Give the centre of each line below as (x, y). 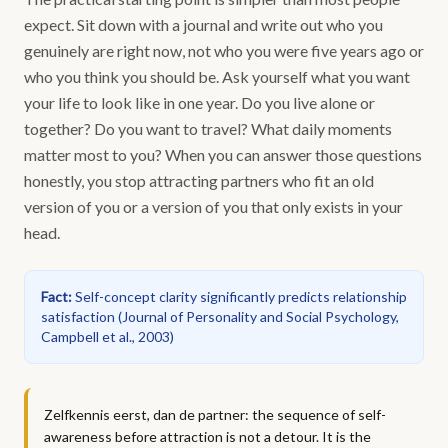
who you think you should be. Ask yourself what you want (217, 76)
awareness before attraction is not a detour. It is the (207, 436)
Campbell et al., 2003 (105, 336)
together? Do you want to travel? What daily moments (208, 128)
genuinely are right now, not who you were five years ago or (224, 50)
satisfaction (78, 316)
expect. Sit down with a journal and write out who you (203, 24)
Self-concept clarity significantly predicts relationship (241, 296)
